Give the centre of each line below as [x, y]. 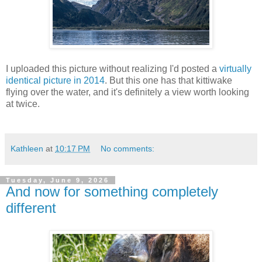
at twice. [23, 104]
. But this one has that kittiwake [168, 81]
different [31, 208]
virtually [235, 69]
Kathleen [27, 149]
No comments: [128, 149]
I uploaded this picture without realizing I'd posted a [113, 69]
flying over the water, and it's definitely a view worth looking [127, 92]
